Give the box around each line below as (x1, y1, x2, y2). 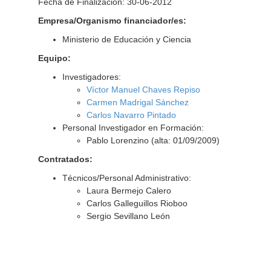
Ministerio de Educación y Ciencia (62, 34, 191, 44)
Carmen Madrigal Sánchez (86, 97, 189, 107)
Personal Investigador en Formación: (62, 123, 204, 132)
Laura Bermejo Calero (86, 186, 171, 195)
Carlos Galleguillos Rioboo (86, 198, 188, 208)
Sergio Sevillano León (86, 211, 170, 221)
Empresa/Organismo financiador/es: (38, 16, 186, 25)
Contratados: (38, 154, 93, 164)
